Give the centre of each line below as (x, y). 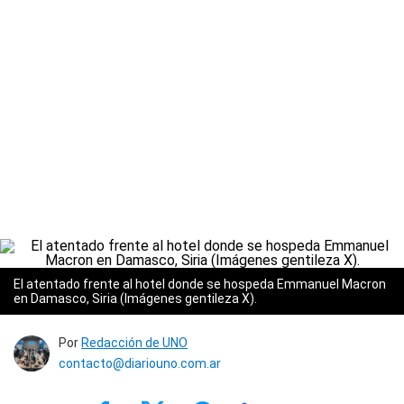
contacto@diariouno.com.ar (140, 363)
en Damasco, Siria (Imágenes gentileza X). (135, 298)
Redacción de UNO (134, 343)
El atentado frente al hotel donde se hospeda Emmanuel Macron (200, 284)
